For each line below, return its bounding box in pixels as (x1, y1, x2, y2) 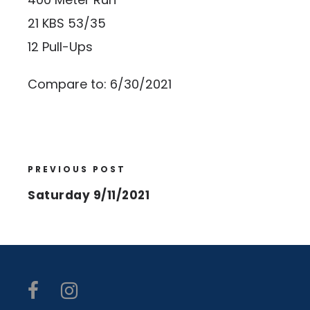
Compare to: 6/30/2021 (28, 75, 172, 93)
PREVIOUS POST (28, 163, 126, 175)
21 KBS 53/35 (28, 15, 106, 32)
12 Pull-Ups (28, 38, 93, 55)
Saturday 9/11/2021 (28, 187, 149, 203)
